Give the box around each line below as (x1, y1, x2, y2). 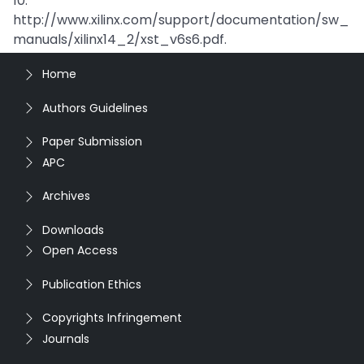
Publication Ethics (42, 275, 141, 292)
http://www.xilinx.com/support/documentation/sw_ (13, 11, 349, 29)
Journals (42, 330, 89, 347)
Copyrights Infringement (42, 310, 182, 326)
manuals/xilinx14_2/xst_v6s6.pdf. (13, 30, 227, 49)
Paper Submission (42, 133, 142, 149)
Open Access (42, 242, 118, 258)
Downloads (42, 221, 104, 238)
